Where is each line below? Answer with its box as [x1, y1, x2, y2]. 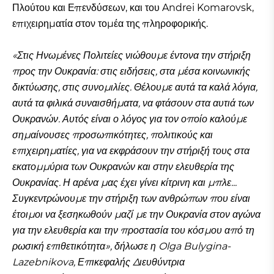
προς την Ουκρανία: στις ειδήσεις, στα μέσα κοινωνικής [12, 65, 250, 78]
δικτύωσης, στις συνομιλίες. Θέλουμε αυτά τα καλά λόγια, [12, 81, 257, 94]
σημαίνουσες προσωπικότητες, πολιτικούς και [12, 129, 213, 141]
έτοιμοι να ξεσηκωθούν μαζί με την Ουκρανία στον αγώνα [12, 209, 261, 221]
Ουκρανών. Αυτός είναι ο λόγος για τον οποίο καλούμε [12, 113, 247, 125]
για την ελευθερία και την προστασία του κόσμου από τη [12, 224, 254, 237]
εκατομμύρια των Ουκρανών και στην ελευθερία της [12, 161, 234, 173]
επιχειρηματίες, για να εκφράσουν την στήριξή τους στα [12, 145, 250, 157]
